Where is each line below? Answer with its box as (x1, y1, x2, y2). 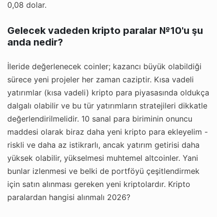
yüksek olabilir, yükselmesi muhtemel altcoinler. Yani (7, 153, 198, 163)
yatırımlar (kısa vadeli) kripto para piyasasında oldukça (7, 87, 209, 97)
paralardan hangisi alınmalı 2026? (7, 192, 130, 202)
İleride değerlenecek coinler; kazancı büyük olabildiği (7, 61, 201, 71)
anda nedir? (7, 36, 65, 48)
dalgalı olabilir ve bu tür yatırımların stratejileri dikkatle (7, 100, 207, 110)
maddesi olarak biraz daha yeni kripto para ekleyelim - (7, 126, 208, 137)
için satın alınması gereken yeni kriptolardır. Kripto (7, 179, 190, 189)
